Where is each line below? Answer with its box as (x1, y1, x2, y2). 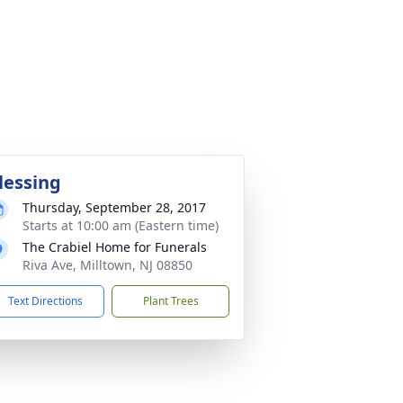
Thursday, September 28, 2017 (22, 199, 206, 216)
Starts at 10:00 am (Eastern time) (22, 217, 219, 234)
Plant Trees (142, 293, 199, 309)
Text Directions (8, 293, 83, 309)
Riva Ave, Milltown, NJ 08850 (22, 256, 193, 273)
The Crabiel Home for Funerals (22, 238, 207, 255)
